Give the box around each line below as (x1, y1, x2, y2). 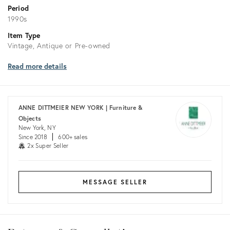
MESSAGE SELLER (83, 178, 147, 186)
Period (8, 3, 29, 13)
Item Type (8, 30, 41, 40)
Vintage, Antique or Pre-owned (8, 41, 110, 50)
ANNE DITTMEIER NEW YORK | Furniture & (18, 104, 143, 111)
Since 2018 (18, 133, 48, 141)
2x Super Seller (27, 142, 69, 149)
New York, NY (18, 124, 56, 131)
